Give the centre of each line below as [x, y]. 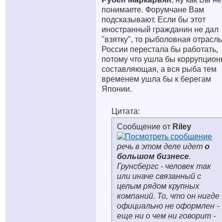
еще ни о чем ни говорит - [166, 216]
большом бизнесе [153, 156]
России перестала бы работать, [160, 49]
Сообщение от [145, 127]
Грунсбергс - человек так [164, 166]
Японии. [117, 89]
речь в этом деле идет [161, 146]
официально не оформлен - [168, 206]
